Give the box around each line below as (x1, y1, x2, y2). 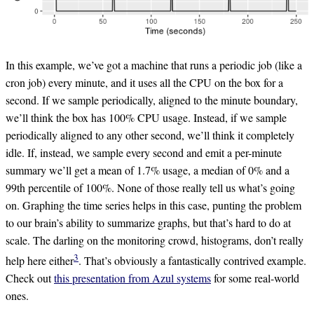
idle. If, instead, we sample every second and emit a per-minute (6, 144, 282, 160)
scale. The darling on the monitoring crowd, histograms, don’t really (6, 232, 303, 247)
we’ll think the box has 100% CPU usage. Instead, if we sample (6, 109, 287, 125)
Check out (6, 270, 54, 285)
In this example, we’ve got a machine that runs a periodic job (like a (6, 57, 302, 72)
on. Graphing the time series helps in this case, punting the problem (6, 197, 301, 212)
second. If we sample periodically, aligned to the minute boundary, (6, 92, 298, 107)
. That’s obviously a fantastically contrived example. (78, 252, 306, 268)
